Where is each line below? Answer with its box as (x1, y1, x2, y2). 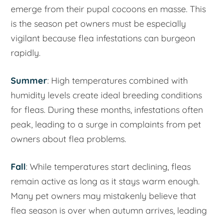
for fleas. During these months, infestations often (11, 104, 203, 115)
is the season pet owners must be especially (11, 18, 186, 29)
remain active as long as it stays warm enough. (11, 175, 200, 187)
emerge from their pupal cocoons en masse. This (11, 3, 206, 15)
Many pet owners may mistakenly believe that (11, 190, 197, 201)
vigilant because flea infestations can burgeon (11, 32, 196, 44)
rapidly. (11, 47, 41, 58)
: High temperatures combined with (47, 74, 188, 86)
